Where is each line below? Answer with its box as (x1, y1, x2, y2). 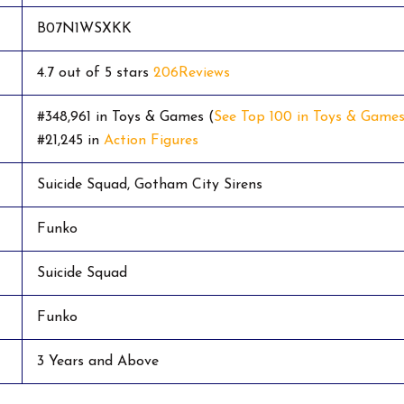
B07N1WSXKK (37, 22, 132, 37)
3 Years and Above (37, 354, 159, 370)
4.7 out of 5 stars (37, 66, 153, 81)
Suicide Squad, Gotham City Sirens (37, 178, 262, 193)
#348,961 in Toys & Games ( (37, 110, 214, 125)
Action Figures (104, 133, 198, 149)
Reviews (179, 66, 230, 81)
